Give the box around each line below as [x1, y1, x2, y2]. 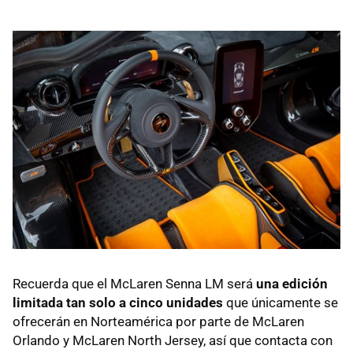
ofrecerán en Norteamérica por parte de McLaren [13, 314, 304, 330]
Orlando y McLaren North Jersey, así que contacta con [13, 333, 333, 349]
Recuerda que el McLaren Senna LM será [13, 276, 256, 292]
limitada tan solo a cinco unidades [13, 295, 223, 311]
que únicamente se [223, 295, 338, 311]
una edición [256, 276, 328, 292]
